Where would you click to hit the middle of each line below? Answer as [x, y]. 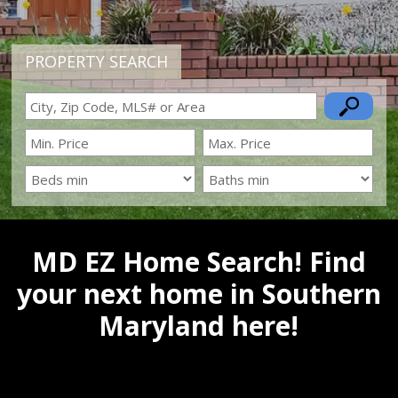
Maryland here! [199, 326]
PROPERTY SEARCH [97, 61]
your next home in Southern [199, 294]
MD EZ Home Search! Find [199, 262]
